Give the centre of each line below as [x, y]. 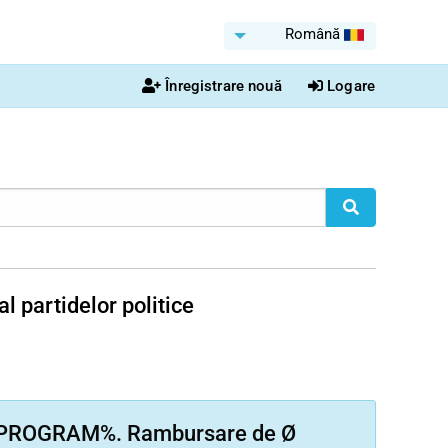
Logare [351, 86]
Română [312, 34]
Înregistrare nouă [223, 86]
